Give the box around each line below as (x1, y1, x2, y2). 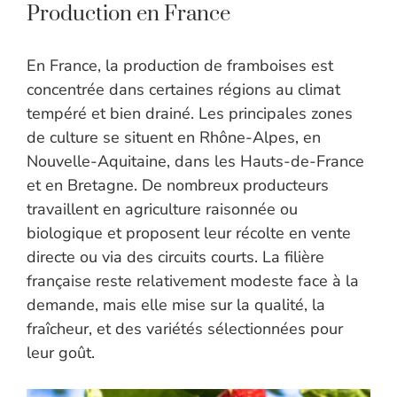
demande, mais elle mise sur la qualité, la (27, 294, 325, 316)
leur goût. (27, 342, 95, 364)
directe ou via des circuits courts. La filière (27, 246, 324, 269)
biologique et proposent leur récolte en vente (27, 222, 351, 245)
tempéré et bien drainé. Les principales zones (27, 103, 353, 125)
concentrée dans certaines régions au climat (27, 79, 340, 101)
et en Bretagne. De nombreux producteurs (27, 175, 329, 197)
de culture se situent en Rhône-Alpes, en (27, 127, 321, 149)
